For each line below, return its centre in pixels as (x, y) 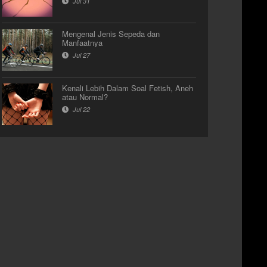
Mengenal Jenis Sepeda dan (111, 34)
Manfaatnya (82, 43)
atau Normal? (85, 97)
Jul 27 (80, 55)
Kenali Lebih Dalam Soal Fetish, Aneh (128, 88)
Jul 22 (80, 109)
